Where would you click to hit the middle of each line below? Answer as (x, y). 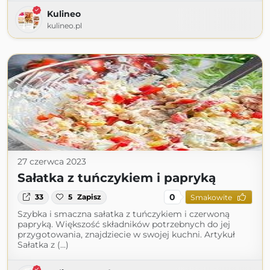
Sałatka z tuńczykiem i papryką (117, 178)
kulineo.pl (64, 26)
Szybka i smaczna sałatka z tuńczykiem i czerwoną (124, 214)
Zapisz (89, 197)
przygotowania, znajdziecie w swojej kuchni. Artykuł (126, 235)
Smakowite (211, 197)
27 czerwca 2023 (52, 162)
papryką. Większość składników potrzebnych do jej (124, 224)
